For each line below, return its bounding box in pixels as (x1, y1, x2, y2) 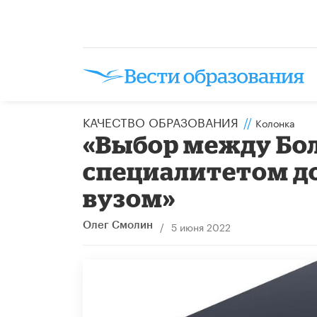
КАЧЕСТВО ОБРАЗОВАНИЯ (83, 111, 238, 130)
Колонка (255, 114, 295, 130)
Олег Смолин (83, 219, 153, 231)
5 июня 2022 (171, 218, 231, 234)
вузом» (83, 183, 176, 212)
